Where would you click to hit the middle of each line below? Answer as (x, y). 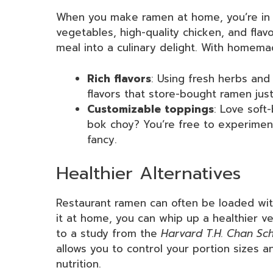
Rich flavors (119, 78)
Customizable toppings (151, 109)
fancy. (102, 139)
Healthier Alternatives (148, 173)
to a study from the (108, 234)
